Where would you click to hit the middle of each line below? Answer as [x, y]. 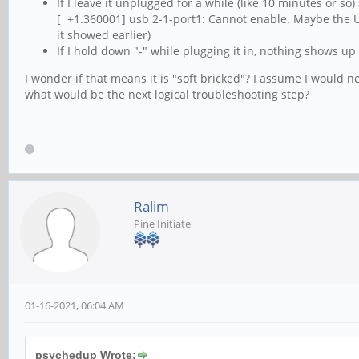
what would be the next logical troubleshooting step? [167, 94]
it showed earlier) [104, 35]
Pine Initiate [162, 224]
